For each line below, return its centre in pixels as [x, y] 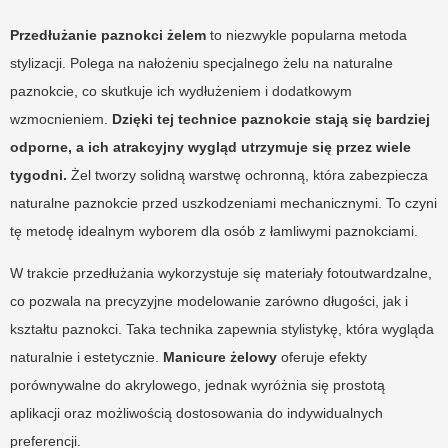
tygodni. [38, 174]
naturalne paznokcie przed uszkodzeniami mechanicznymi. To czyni [223, 202]
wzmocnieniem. [61, 118]
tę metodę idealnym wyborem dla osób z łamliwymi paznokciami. [214, 230]
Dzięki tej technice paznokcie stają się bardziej [271, 118]
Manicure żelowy [220, 356]
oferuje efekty [322, 356]
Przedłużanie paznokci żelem [108, 34]
